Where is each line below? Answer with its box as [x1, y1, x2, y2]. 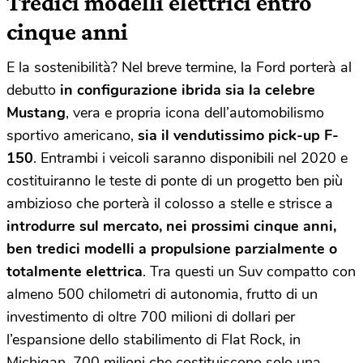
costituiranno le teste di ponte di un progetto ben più [6, 170, 343, 190]
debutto [6, 79, 60, 100]
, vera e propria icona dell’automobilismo [66, 102, 324, 122]
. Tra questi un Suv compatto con [143, 261, 356, 281]
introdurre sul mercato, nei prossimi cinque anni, [6, 216, 336, 236]
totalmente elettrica [6, 261, 143, 281]
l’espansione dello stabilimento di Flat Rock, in [6, 329, 301, 349]
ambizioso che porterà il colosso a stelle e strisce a [6, 193, 333, 213]
